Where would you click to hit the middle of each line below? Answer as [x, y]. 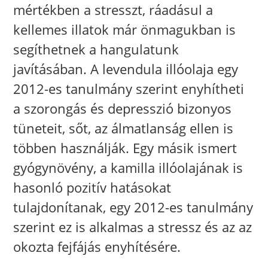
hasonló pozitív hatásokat [92, 187]
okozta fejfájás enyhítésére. [97, 246]
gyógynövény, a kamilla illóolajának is [128, 167]
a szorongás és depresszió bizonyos [123, 108]
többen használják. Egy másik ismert [125, 147]
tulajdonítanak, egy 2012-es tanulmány [133, 207]
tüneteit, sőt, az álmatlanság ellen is [124, 128]
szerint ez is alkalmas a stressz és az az [133, 226]
